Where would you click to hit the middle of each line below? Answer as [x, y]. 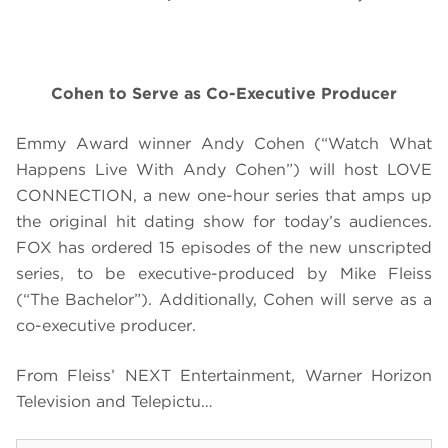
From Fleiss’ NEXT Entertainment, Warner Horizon [224, 376]
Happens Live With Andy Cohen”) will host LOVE [224, 170]
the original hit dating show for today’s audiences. [224, 222]
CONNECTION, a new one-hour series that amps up [224, 196]
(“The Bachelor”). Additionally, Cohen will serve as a [224, 300]
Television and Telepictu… [114, 402]
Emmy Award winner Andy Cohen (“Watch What [224, 144]
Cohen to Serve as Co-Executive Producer [224, 94]
